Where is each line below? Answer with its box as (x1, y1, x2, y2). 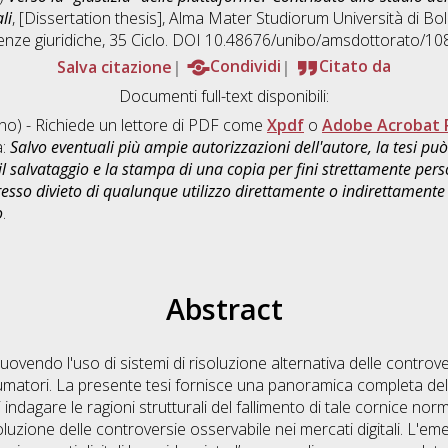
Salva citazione (57, 55, 172, 78)
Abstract (165, 289, 283, 329)
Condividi (210, 55, 281, 78)
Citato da (319, 55, 391, 78)
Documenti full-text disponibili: (119, 85, 329, 108)
